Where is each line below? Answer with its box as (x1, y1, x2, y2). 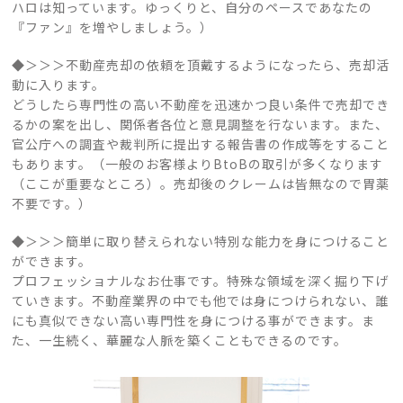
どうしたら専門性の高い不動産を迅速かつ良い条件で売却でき (12, 95, 390, 113)
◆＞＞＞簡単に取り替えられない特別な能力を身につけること (12, 232, 390, 250)
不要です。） (12, 194, 93, 212)
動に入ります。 (12, 76, 106, 94)
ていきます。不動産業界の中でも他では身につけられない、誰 (12, 291, 390, 309)
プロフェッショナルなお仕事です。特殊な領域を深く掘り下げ (12, 272, 390, 290)
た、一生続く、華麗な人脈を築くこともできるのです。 (12, 331, 348, 349)
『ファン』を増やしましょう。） (12, 18, 214, 36)
